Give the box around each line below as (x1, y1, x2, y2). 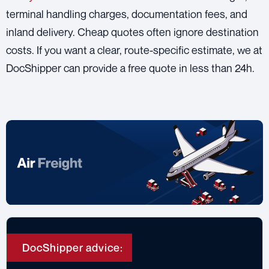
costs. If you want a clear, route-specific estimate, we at (6, 43, 262, 56)
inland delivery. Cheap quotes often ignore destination (6, 25, 259, 38)
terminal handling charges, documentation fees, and (6, 7, 247, 20)
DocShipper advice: (22, 241, 123, 255)
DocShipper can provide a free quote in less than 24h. (6, 61, 255, 74)
